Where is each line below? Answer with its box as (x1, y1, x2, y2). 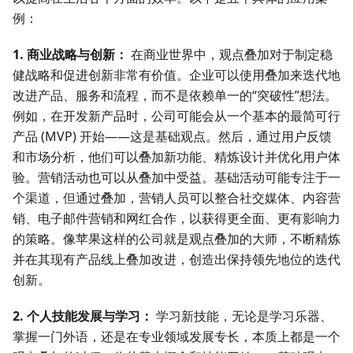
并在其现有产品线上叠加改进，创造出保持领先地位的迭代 (13, 251, 340, 269)
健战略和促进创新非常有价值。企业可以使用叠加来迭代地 (13, 66, 340, 84)
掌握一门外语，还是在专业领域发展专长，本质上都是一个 (13, 328, 340, 346)
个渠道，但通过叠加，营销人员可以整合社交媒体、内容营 (13, 189, 340, 207)
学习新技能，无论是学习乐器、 (153, 307, 333, 325)
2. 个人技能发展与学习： (13, 307, 153, 325)
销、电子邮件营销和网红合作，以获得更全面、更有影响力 (13, 210, 340, 228)
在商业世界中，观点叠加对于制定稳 (128, 46, 333, 64)
